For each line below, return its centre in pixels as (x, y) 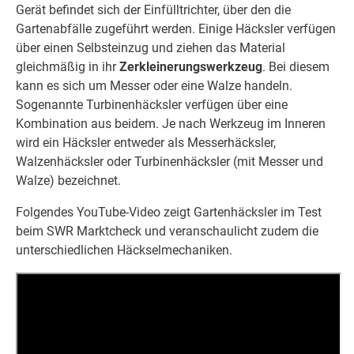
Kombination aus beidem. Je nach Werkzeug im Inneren (171, 124)
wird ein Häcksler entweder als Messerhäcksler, (146, 143)
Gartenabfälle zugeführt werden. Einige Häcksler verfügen (176, 29)
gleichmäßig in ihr (68, 67)
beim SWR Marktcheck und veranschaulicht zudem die (167, 232)
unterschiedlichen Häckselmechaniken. (124, 250)
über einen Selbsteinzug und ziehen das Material (151, 48)
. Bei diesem (296, 67)
